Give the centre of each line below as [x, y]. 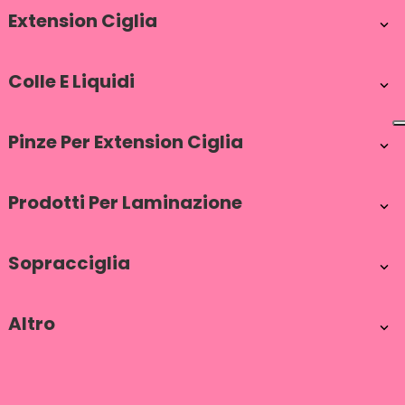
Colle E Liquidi [71, 81]
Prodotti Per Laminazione [125, 202]
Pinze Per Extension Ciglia [126, 142]
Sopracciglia [69, 263]
